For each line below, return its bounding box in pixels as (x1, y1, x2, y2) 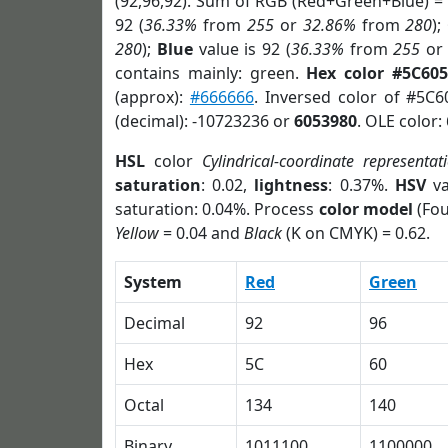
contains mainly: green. (115, 62, 307, 84)
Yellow (115, 222, 159, 244)
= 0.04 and (159, 222, 244, 244)
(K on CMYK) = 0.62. (282, 222, 430, 244)
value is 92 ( (192, 38, 291, 60)
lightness (254, 174, 329, 196)
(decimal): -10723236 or (115, 110, 294, 132)
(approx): (115, 86, 190, 108)
